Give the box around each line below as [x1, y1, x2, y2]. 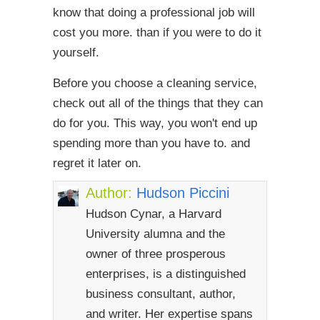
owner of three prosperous [85, 247, 226, 261]
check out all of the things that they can [53, 96, 263, 110]
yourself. [53, 46, 99, 59]
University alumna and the [85, 227, 225, 241]
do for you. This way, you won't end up [53, 116, 257, 130]
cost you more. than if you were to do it [53, 26, 261, 39]
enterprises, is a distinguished [85, 267, 246, 281]
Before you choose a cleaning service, [53, 76, 257, 90]
